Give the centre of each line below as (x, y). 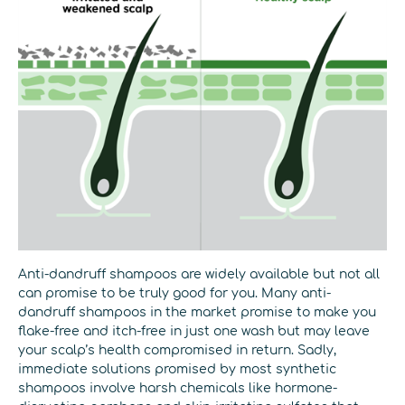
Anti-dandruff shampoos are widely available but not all (199, 274)
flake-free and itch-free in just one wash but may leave (194, 331)
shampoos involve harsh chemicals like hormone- (178, 388)
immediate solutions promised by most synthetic (177, 369)
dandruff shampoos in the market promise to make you (197, 312)
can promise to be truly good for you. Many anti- (174, 293)
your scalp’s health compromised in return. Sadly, (177, 350)
